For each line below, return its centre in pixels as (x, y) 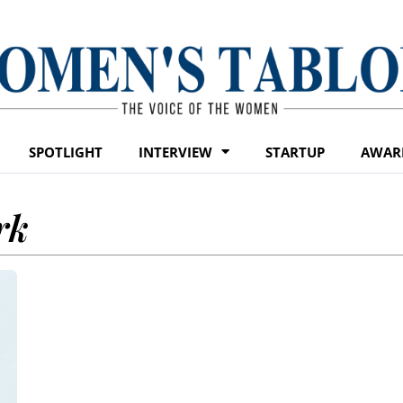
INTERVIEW (175, 152)
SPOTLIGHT (66, 152)
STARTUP (295, 152)
